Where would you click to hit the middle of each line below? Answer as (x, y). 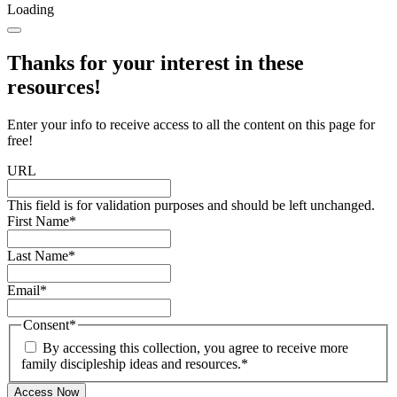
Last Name (38, 256)
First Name (38, 222)
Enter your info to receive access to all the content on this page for (191, 125)
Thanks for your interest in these (156, 63)
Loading (31, 10)
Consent (46, 325)
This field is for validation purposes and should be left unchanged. (191, 206)
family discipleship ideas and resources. (131, 363)
